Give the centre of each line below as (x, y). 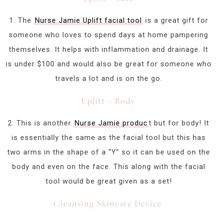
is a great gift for (175, 21)
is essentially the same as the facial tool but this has (108, 138)
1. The (21, 21)
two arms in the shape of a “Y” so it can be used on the (108, 152)
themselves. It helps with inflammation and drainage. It (108, 50)
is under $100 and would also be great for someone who (108, 64)
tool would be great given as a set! (108, 181)
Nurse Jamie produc (111, 123)
